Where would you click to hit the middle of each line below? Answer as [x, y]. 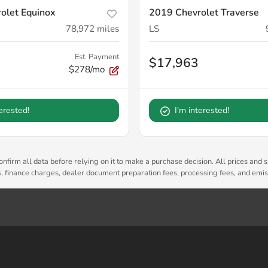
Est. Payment [97, 57]
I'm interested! [202, 111]
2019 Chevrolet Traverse [204, 13]
